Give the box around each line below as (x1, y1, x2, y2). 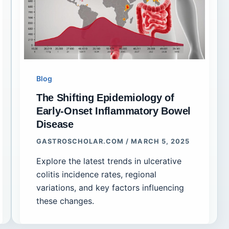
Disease (36, 119, 74, 130)
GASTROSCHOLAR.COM (36, 138, 126, 146)
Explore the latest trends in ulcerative (36, 155, 181, 166)
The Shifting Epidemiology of (36, 92, 174, 104)
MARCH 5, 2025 (131, 138, 190, 146)
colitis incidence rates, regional (36, 169, 156, 179)
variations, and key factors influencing (36, 182, 184, 193)
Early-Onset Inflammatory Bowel (36, 105, 191, 117)
